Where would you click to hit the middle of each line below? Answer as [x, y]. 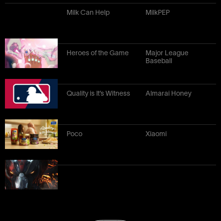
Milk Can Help [88, 13]
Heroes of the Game [97, 53]
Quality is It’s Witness [98, 93]
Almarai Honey [168, 93]
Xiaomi [156, 134]
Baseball [159, 61]
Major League [167, 53]
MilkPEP [157, 13]
